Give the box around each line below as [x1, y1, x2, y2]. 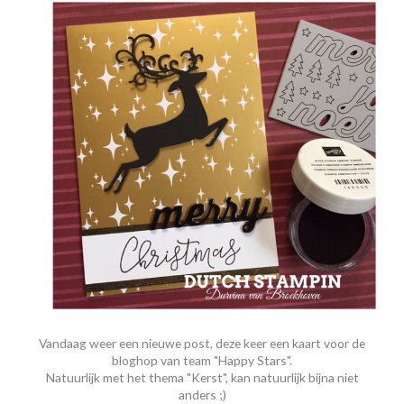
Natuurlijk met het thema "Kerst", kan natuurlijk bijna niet [45, 370, 359, 386]
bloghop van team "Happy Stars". [112, 353, 292, 369]
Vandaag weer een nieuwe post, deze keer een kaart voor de [39, 335, 365, 352]
